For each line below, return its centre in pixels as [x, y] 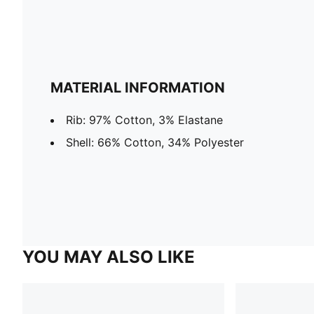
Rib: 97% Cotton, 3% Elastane [144, 120]
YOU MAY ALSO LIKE [109, 257]
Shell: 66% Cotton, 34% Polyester [155, 142]
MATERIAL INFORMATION [138, 87]
